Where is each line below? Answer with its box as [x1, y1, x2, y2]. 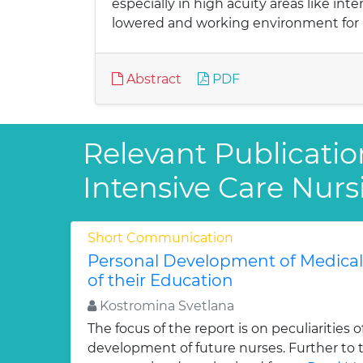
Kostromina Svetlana [96, 298, 234, 314]
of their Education [88, 271, 233, 290]
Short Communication [88, 230, 233, 246]
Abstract [123, 71, 181, 87]
